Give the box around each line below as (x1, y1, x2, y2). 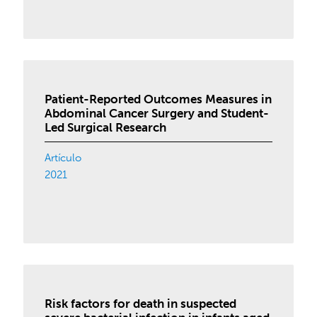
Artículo (45, 151, 82, 164)
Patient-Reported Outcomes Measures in (45, 92, 272, 106)
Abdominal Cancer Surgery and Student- (45, 106, 270, 120)
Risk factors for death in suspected (45, 296, 237, 311)
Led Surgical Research (45, 120, 167, 134)
